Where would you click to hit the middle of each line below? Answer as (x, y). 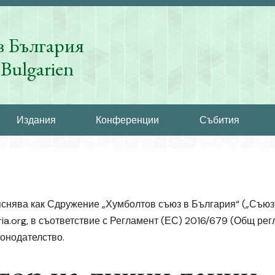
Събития (219, 120)
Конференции (127, 120)
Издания (36, 120)
